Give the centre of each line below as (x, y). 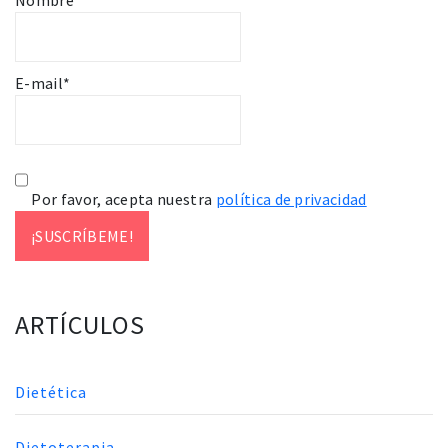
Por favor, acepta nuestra (122, 199)
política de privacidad (291, 199)
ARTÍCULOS (80, 325)
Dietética (51, 392)
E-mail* (43, 83)
